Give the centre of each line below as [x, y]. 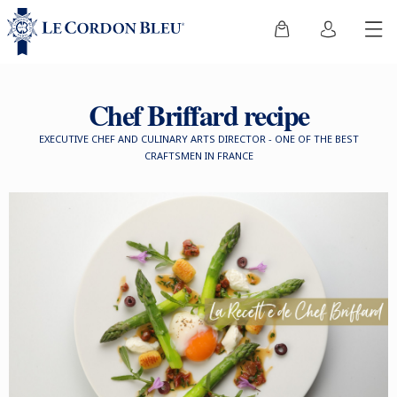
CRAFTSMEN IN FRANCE [198, 156]
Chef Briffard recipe [198, 115]
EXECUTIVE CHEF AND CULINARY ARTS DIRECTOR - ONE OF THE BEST [198, 139]
